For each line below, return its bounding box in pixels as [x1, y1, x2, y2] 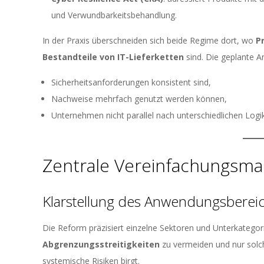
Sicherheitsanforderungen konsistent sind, [51, 77, 211, 88]
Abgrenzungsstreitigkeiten [42, 239, 160, 250]
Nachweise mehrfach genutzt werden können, [51, 93, 227, 104]
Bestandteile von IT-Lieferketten [42, 51, 184, 62]
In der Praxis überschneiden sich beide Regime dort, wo [42, 35, 256, 46]
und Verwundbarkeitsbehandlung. [51, 9, 177, 21]
